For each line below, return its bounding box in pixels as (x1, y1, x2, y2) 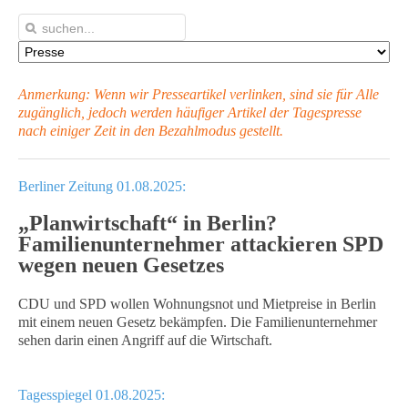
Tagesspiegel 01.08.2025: (18, 387, 165, 403)
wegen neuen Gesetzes (18, 253, 224, 277)
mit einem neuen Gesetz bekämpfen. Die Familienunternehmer (18, 314, 377, 330)
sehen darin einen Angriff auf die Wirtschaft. (18, 332, 272, 348)
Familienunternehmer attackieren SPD (18, 232, 383, 256)
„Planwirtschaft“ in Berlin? (18, 211, 277, 235)
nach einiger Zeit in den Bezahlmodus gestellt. (18, 123, 283, 138)
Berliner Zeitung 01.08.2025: (18, 178, 186, 194)
